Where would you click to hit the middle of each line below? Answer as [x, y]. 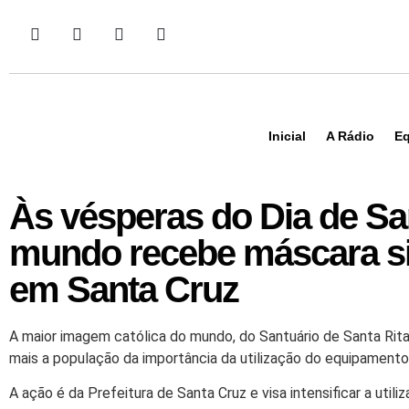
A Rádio [350, 136]
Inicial [287, 136]
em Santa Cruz [124, 289]
